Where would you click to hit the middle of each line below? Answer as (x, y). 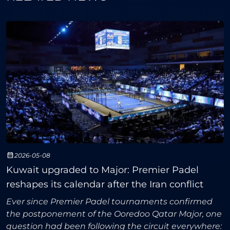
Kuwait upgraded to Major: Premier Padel (102, 170)
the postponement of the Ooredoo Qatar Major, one (114, 214)
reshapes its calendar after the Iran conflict (105, 185)
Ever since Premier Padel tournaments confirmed (109, 202)
